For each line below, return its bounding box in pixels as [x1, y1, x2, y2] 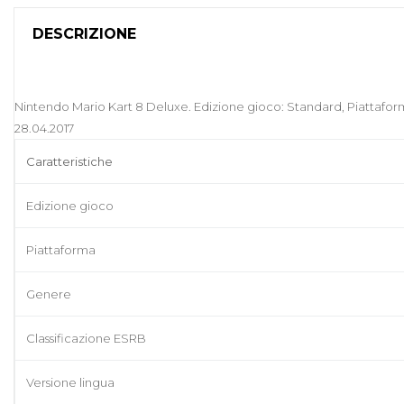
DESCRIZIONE [32, 25, 136, 43]
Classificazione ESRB [26, 331, 146, 346]
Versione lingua [26, 375, 115, 390]
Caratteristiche [26, 154, 113, 170]
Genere [26, 287, 71, 302]
